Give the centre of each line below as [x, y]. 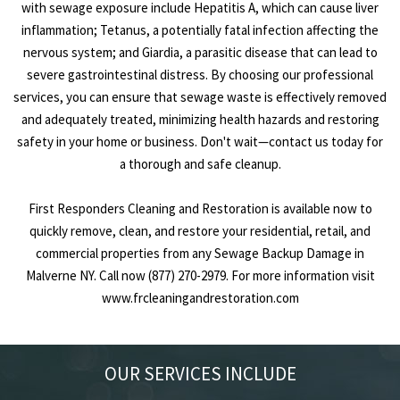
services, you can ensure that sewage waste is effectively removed [200, 97]
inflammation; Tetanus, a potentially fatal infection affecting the [200, 30]
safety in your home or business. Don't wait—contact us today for [200, 142]
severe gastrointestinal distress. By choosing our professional [200, 75]
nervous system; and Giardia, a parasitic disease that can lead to [200, 53]
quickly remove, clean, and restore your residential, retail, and [200, 231]
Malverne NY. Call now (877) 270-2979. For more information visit [200, 276]
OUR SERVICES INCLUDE [200, 374]
